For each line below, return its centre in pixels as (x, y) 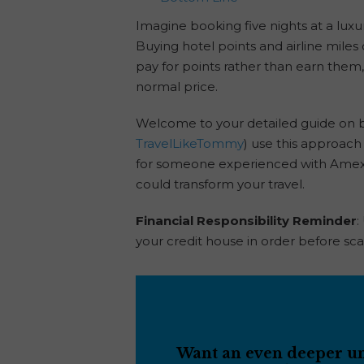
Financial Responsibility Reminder (246, 220)
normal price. (177, 86)
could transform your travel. (220, 184)
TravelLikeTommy (190, 143)
